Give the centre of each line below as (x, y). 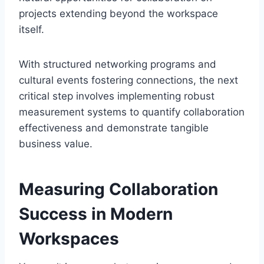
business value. (56, 144)
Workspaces (69, 239)
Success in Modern (96, 214)
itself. (32, 30)
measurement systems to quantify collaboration (132, 112)
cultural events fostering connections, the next (128, 80)
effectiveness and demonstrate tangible (114, 128)
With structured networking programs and (118, 65)
